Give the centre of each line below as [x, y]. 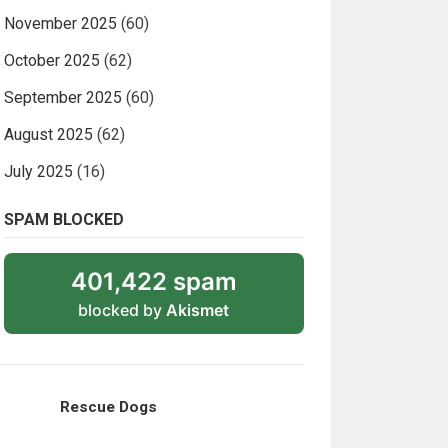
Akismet [197, 309]
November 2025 [60, 23]
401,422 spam [153, 281]
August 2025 [48, 134]
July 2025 [38, 171]
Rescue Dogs [108, 406]
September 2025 [62, 97]
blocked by [122, 309]
